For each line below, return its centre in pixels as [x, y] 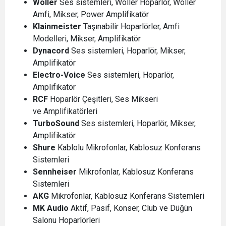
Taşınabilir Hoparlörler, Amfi [130, 26]
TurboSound [56, 123]
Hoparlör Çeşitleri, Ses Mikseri [103, 99]
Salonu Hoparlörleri [67, 220]
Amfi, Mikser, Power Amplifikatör [91, 14]
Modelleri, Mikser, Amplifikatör [87, 39]
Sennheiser [55, 172]
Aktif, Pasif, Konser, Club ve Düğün [130, 208]
